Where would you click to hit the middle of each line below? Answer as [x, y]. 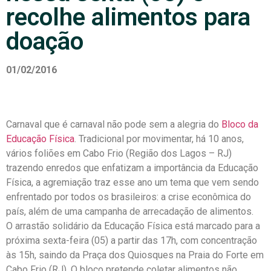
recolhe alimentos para [128, 17]
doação [45, 41]
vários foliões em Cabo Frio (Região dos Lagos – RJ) [119, 153]
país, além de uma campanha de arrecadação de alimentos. [130, 211]
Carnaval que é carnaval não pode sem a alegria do [114, 124]
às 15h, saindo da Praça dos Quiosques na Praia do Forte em [135, 255]
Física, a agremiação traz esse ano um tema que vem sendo [132, 182]
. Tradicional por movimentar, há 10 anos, [159, 139]
